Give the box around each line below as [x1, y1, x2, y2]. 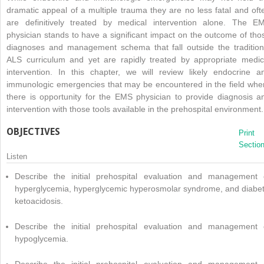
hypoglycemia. [15, 233, 68, 243]
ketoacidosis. [15, 196, 63, 206]
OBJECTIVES [6, 126, 60, 137]
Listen [6, 151, 27, 161]
